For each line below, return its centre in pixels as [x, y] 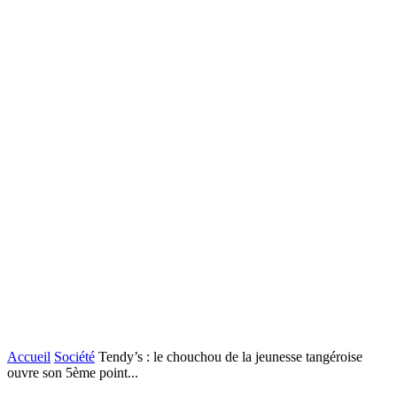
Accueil [29, 357]
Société [74, 357]
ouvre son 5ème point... [73, 373]
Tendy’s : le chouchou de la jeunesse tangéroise [230, 357]
